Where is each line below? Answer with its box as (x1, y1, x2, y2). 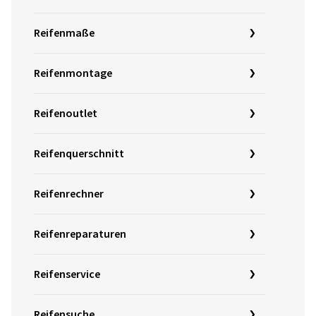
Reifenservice (34, 266, 100, 282)
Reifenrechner (34, 186, 104, 202)
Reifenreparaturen (34, 226, 126, 242)
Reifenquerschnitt (34, 145, 124, 162)
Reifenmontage (34, 65, 112, 81)
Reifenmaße (34, 25, 95, 41)
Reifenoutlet (34, 105, 97, 121)
